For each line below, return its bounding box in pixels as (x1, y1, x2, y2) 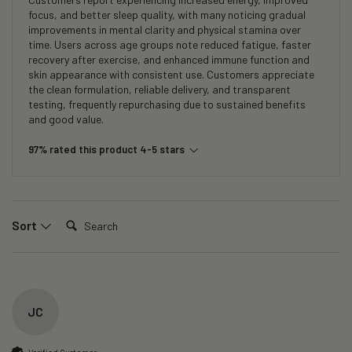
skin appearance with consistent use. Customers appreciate (28, 67, 314, 81)
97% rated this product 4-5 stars (28, 142, 185, 156)
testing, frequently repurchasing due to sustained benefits (28, 97, 306, 111)
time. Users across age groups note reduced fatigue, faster (28, 37, 311, 51)
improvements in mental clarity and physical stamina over (28, 22, 301, 36)
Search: (59, 210, 104, 225)
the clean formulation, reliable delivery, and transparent (28, 82, 291, 96)
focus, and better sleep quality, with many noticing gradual (28, 7, 306, 21)
